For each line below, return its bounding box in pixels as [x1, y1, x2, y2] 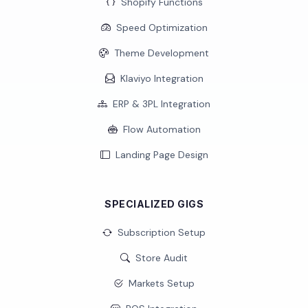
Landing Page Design [115, 148, 208, 161]
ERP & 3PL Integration [113, 98, 210, 110]
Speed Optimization [115, 21, 208, 34]
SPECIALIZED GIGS [104, 198, 203, 210]
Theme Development [114, 47, 209, 59]
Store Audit [135, 252, 188, 264]
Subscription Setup [118, 226, 206, 239]
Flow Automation [122, 123, 201, 135]
